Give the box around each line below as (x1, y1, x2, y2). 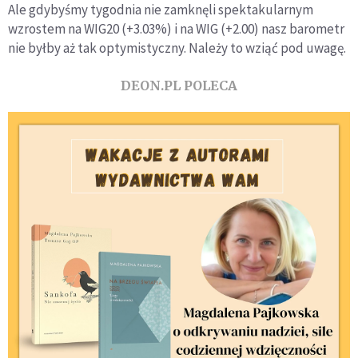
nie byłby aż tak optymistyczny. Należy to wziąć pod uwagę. (8, 38, 346, 57)
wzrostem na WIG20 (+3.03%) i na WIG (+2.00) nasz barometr (8, 19, 344, 38)
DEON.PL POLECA (121, 77, 237, 93)
